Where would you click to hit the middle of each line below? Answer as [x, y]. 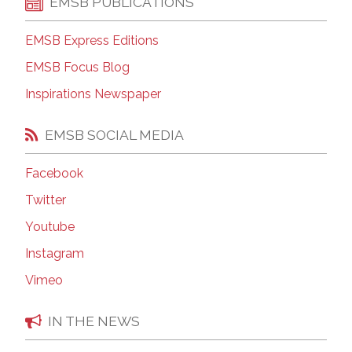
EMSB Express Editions [92, 41]
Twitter [46, 200]
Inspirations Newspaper [93, 94]
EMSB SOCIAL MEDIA [114, 134]
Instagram [55, 254]
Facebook [54, 174]
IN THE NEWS [94, 321]
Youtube [50, 227]
